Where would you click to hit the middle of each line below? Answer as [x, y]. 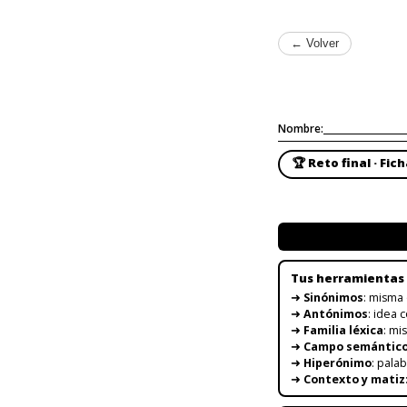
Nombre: [301, 128]
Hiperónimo [337, 362]
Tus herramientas [347, 278]
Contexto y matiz [354, 379]
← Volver [314, 44]
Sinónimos [333, 297]
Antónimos [335, 313]
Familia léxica [343, 330]
